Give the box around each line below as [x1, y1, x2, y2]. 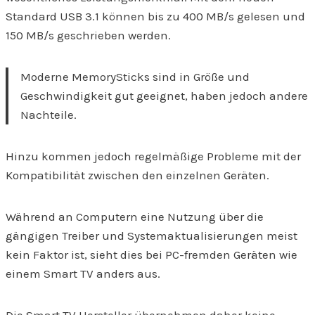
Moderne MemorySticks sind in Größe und [20, 70, 250, 84]
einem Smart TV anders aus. [6, 266, 160, 281]
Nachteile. [20, 108, 77, 122]
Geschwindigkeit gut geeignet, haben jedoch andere [20, 89, 308, 103]
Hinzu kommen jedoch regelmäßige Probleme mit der [6, 149, 301, 164]
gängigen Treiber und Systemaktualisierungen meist [6, 229, 297, 243]
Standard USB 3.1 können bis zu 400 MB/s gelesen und [6, 9, 305, 24]
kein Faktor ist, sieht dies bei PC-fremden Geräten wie [6, 247, 297, 262]
